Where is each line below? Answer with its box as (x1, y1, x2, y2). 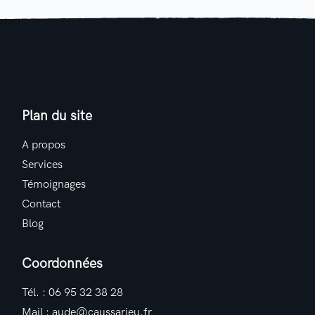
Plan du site (22, 108, 93, 124)
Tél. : (22, 286, 49, 300)
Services (22, 158, 63, 172)
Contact (22, 198, 61, 211)
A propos (22, 139, 66, 152)
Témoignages (22, 178, 86, 191)
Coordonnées (22, 256, 103, 272)
